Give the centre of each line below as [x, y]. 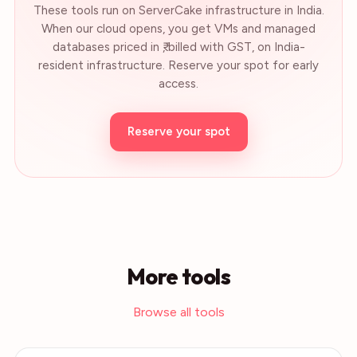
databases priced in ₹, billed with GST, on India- [178, 47]
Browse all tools [178, 312]
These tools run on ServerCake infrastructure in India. [178, 10]
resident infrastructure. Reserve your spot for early [178, 65]
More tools [178, 277]
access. [178, 84]
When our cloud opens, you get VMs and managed [178, 29]
